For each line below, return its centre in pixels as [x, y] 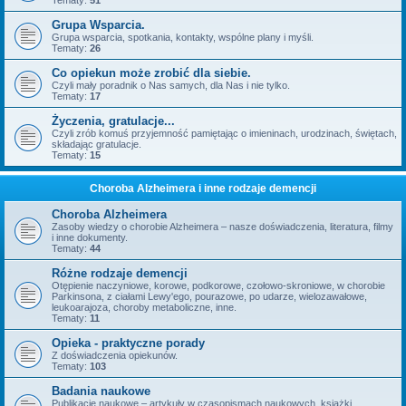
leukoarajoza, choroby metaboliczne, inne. [144, 307]
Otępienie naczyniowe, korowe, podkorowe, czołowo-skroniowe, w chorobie [218, 285]
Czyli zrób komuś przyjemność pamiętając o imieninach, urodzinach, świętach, [224, 133]
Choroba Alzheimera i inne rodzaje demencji [203, 188]
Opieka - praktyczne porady [128, 343]
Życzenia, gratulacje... [113, 121]
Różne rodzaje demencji [120, 273]
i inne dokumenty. [90, 237]
